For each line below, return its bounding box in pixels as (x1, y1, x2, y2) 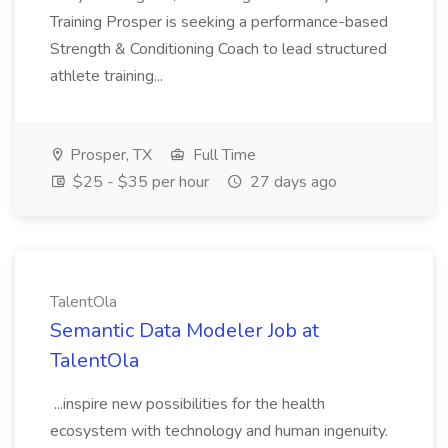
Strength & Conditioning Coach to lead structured (50, 38, 387, 60)
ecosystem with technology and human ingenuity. (50, 420, 388, 442)
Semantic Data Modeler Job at (50, 317, 319, 344)
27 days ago (246, 171, 337, 193)
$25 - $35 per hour (69, 171, 209, 193)
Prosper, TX (66, 144, 152, 166)
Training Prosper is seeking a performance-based (50, 11, 388, 33)
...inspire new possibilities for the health (50, 393, 325, 415)
